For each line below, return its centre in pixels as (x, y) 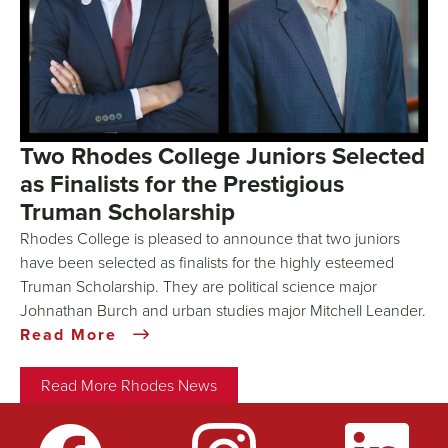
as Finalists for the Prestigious (182, 184)
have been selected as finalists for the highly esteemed (207, 262)
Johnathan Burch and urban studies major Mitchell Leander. (223, 310)
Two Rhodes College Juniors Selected (222, 156)
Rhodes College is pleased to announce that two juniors (210, 238)
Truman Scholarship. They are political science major (198, 286)
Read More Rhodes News (129, 385)
